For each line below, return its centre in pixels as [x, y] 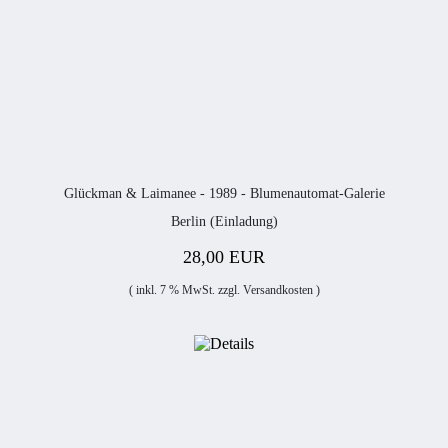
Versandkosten [277, 290]
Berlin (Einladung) [224, 221]
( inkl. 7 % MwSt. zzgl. [185, 290]
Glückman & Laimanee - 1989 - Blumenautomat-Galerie [224, 193]
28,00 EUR [224, 257]
